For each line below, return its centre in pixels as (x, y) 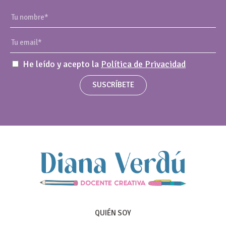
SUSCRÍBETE (113, 85)
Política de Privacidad (143, 64)
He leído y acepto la (62, 64)
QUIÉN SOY (113, 213)
